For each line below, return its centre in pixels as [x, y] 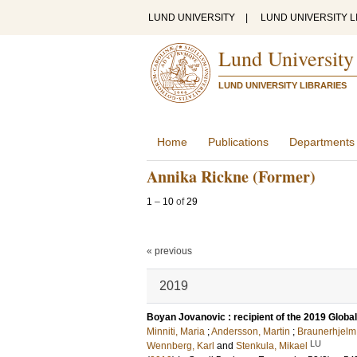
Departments [322, 142]
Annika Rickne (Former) [231, 177]
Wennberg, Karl [180, 346]
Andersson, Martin [251, 331]
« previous [169, 251]
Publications [238, 142]
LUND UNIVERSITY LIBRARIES [282, 85]
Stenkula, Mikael [272, 346]
